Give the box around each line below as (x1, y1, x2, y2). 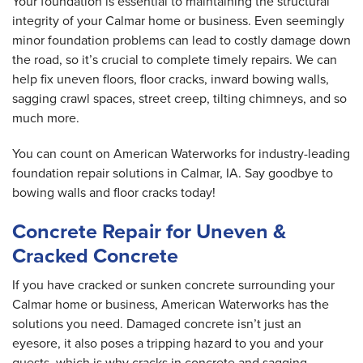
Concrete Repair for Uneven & (12, 216, 286, 246)
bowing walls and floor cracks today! (12, 183, 216, 203)
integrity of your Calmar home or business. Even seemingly (12, 11, 344, 31)
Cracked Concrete (12, 241, 178, 271)
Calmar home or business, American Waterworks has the (12, 295, 329, 314)
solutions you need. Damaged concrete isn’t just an (12, 314, 301, 334)
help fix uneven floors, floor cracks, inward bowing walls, (12, 70, 329, 89)
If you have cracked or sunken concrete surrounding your (12, 275, 335, 295)
